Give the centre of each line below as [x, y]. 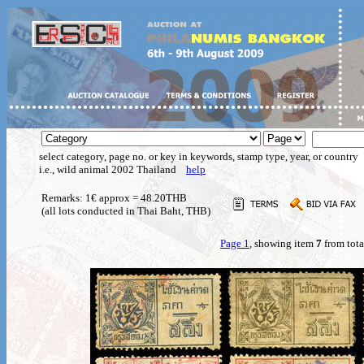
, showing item [283, 243]
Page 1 [235, 243]
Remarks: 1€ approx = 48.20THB [114, 198]
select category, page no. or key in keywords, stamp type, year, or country [199, 156]
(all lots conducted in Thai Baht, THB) [126, 211]
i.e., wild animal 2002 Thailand [113, 169]
